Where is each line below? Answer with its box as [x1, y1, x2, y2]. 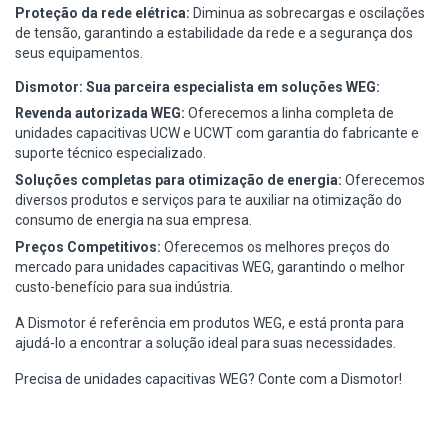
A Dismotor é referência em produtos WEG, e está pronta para [15, 315, 404, 331]
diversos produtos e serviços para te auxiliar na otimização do [15, 192, 402, 208]
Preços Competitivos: [15, 239, 161, 255]
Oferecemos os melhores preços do [161, 239, 390, 255]
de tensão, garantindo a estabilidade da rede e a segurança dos [15, 25, 413, 41]
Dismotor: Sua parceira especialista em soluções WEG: [15, 79, 380, 95]
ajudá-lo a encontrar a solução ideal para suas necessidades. [15, 335, 396, 351]
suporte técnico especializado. [15, 145, 206, 161]
